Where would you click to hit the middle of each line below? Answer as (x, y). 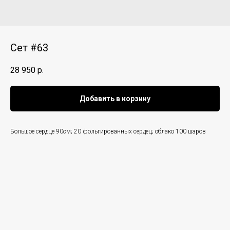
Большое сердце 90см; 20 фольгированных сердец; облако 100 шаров (108, 132)
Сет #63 (29, 48)
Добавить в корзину (115, 99)
